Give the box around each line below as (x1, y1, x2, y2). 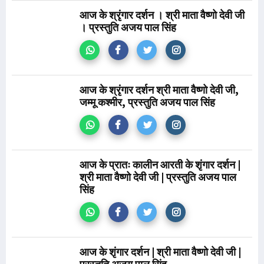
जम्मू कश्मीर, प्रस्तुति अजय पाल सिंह (80, 95, 215, 109)
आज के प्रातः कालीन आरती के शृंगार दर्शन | (80, 158, 240, 171)
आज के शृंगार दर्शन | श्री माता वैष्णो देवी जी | (80, 245, 241, 259)
